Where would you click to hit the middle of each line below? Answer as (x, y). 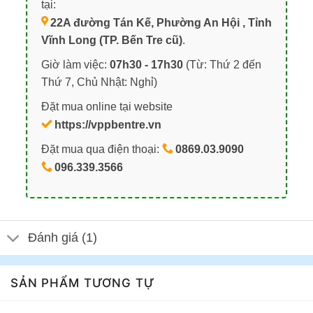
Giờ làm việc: (75, 65)
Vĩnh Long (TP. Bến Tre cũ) (111, 41)
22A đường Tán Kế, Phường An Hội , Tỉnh (161, 23)
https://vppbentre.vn (108, 124)
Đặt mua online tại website (107, 106)
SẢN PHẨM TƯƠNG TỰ (83, 283)
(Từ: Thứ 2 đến (222, 65)
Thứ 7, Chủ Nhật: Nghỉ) (99, 82)
